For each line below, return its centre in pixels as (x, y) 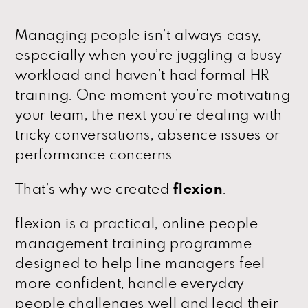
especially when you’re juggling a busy (148, 55)
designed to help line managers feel (140, 263)
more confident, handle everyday (130, 283)
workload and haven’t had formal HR (142, 75)
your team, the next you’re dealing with (149, 115)
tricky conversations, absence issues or (147, 135)
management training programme (134, 243)
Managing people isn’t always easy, (138, 35)
